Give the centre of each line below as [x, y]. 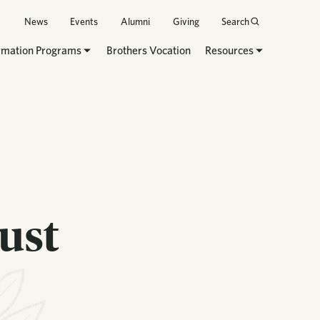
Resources [230, 51]
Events [84, 21]
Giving [186, 21]
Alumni [136, 21]
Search [236, 21]
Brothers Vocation [149, 51]
